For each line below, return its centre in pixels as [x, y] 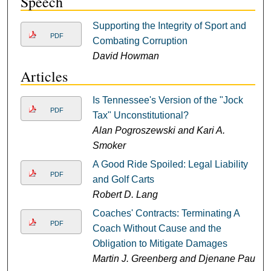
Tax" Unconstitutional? [140, 116]
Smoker [109, 146]
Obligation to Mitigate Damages [160, 244]
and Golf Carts [123, 180]
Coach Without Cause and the [157, 229]
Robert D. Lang [125, 195]
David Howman [126, 56]
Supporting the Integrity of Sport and [169, 26]
